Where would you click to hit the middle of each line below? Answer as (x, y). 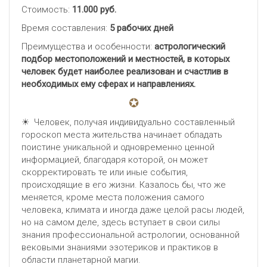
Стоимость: (47, 10)
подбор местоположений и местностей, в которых (125, 59)
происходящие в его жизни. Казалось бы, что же (124, 185)
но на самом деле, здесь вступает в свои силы (121, 223)
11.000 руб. (94, 10)
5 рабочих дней (142, 28)
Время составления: (66, 28)
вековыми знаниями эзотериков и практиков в (120, 248)
